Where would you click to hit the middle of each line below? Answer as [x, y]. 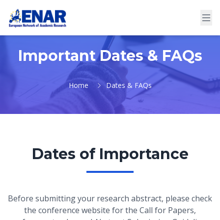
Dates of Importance [110, 154]
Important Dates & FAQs [110, 56]
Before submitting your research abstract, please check [110, 198]
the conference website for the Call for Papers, [110, 210]
